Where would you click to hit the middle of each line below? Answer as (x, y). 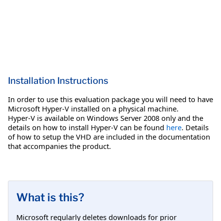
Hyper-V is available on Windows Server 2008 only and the (106, 118)
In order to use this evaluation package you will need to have (110, 99)
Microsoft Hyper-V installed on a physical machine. (93, 108)
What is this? (50, 197)
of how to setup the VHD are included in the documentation (109, 136)
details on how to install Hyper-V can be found (87, 127)
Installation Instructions (58, 80)
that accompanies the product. (59, 146)
